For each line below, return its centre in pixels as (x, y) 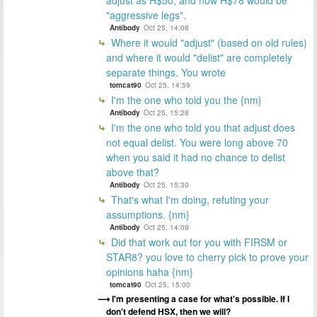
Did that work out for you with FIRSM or (198, 242)
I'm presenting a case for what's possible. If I (201, 298)
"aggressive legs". (146, 15)
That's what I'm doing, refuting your (189, 199)
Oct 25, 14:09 (166, 227)
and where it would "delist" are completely (199, 57)
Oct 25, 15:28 (166, 112)
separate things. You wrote (166, 72)
